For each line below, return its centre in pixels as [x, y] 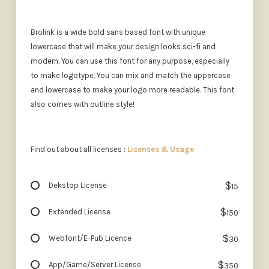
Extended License [79, 211]
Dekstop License [77, 185]
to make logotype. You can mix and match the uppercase [130, 76]
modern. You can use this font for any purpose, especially [130, 61]
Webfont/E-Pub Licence [90, 238]
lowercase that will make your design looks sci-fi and [123, 47]
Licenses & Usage [160, 149]
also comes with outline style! [82, 104]
